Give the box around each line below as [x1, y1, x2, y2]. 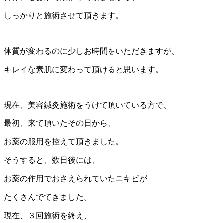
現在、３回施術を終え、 [4, 211, 92, 220]
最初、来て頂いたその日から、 [4, 118, 115, 127]
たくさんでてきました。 [4, 192, 92, 201]
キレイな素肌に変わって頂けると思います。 [4, 65, 163, 74]
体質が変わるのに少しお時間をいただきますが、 [4, 46, 179, 55]
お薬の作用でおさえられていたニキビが [4, 174, 147, 183]
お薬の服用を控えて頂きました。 [4, 137, 123, 146]
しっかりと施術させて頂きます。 [4, 11, 123, 20]
